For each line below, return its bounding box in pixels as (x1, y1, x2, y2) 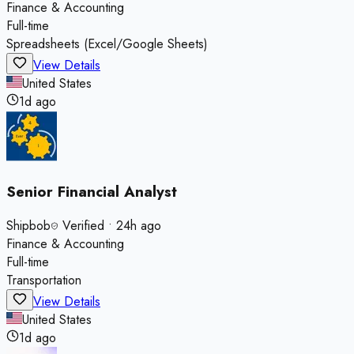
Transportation (6, 271, 81, 290)
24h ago (116, 217, 161, 235)
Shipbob (6, 217, 51, 235)
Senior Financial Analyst (6, 180, 177, 202)
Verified (58, 217, 104, 235)
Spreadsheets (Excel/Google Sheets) (6, 34, 208, 53)
